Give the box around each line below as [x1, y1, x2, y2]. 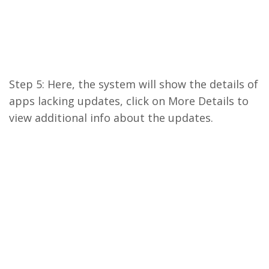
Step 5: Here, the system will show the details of [9, 77, 258, 91]
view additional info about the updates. [9, 110, 213, 125]
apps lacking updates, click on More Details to [9, 94, 249, 108]
